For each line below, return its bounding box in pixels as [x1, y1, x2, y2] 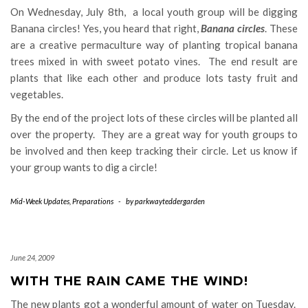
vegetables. [10, 87, 63, 100]
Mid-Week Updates [10, 196, 69, 206]
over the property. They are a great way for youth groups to [10, 127, 298, 140]
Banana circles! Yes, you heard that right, [10, 21, 201, 34]
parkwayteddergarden [135, 196, 205, 206]
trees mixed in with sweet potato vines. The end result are [10, 54, 298, 67]
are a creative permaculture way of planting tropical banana [10, 38, 298, 51]
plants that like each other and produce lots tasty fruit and [10, 71, 298, 84]
